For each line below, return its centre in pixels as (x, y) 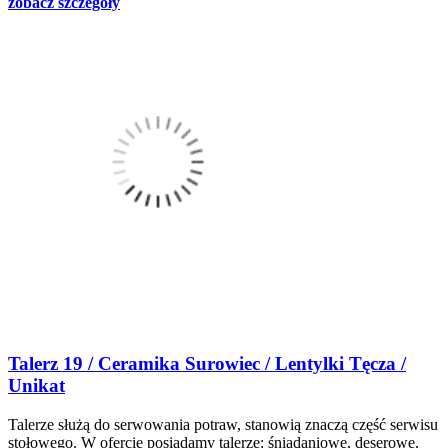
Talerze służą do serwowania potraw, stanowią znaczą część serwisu (223, 424)
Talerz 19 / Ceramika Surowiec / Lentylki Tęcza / (207, 364)
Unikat (36, 386)
